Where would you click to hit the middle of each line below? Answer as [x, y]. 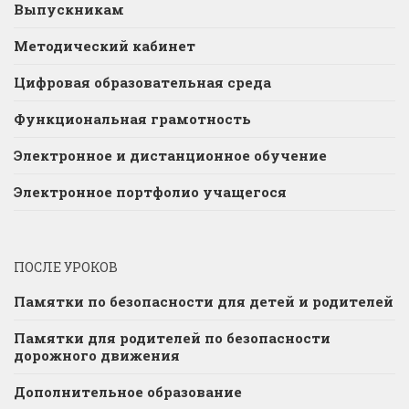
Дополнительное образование [128, 392]
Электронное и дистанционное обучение [170, 156]
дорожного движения [97, 356]
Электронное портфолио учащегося [150, 192]
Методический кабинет [105, 46]
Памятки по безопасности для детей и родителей [204, 302]
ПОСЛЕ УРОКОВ [66, 267]
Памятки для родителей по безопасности [172, 338]
